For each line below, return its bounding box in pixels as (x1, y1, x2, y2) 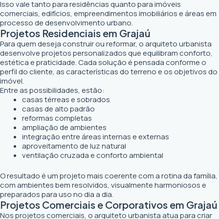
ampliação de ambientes (22, 122, 107, 132)
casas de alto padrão (22, 104, 95, 114)
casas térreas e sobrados (22, 94, 110, 105)
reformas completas (22, 113, 92, 123)
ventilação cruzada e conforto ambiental (22, 150, 163, 160)
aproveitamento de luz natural (22, 141, 126, 151)
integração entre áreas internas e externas (22, 131, 169, 142)
